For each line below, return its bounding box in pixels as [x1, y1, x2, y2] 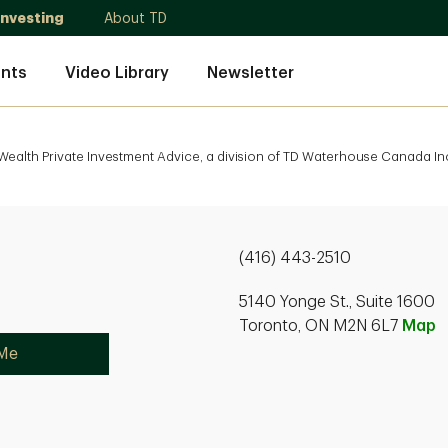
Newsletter [207, 64, 294, 81]
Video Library [65, 64, 169, 81]
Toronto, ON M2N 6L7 [239, 318, 402, 334]
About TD [104, 11, 167, 25]
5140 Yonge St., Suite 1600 [239, 294, 435, 310]
